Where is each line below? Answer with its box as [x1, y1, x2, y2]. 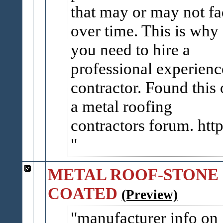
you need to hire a [70, 40, 190, 59]
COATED [47, 184, 117, 203]
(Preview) [121, 187, 178, 202]
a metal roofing [70, 97, 172, 115]
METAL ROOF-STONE [47, 165, 219, 184]
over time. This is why [70, 21, 219, 40]
